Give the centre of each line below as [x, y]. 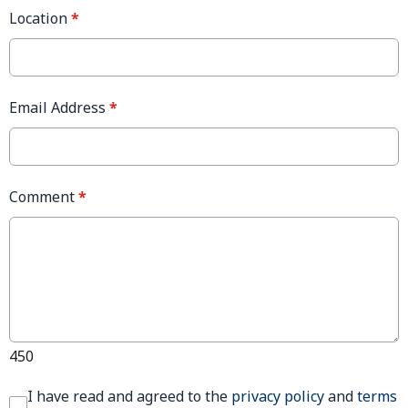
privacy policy [278, 396]
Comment [44, 196]
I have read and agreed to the [129, 396]
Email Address [59, 107]
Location [40, 18]
